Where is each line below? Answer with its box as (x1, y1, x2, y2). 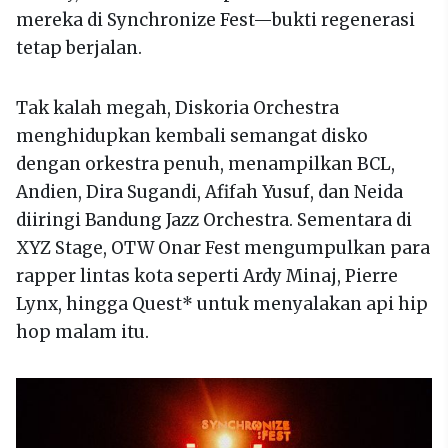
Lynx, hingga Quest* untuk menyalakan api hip (16, 293, 428, 316)
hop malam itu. (16, 321, 149, 344)
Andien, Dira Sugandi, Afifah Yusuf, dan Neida (16, 181, 403, 204)
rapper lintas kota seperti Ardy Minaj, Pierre (16, 265, 398, 288)
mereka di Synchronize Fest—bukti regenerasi (16, 9, 415, 32)
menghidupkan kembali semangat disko (16, 125, 368, 148)
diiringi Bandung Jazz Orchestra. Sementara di (16, 209, 412, 232)
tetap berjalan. (16, 37, 142, 60)
